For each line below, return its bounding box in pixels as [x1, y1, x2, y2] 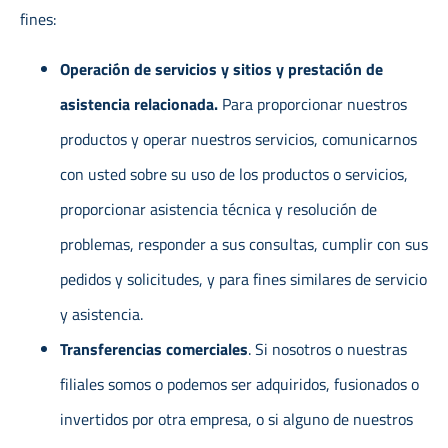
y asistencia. [60, 301, 143, 326]
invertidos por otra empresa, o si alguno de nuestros [60, 406, 413, 431]
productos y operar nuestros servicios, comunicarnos [60, 126, 417, 151]
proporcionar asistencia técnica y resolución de [60, 196, 377, 221]
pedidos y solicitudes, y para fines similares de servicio [60, 266, 427, 291]
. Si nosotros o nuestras [248, 336, 407, 361]
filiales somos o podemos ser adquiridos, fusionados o [60, 371, 419, 396]
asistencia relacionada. [60, 91, 222, 116]
